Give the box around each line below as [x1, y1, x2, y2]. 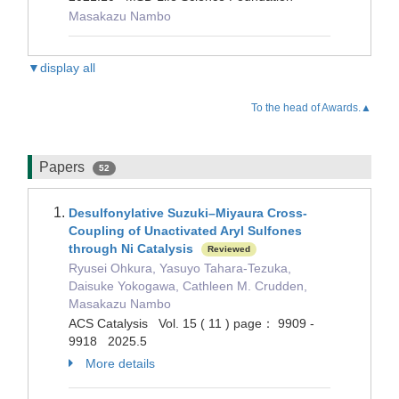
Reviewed [208, 244, 250, 255]
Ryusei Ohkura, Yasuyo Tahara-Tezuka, [69, 261, 291, 275]
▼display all [28, 61, 95, 75]
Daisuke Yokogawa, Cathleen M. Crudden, [69, 279, 307, 293]
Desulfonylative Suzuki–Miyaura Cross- [69, 206, 307, 220]
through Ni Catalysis [69, 241, 193, 256]
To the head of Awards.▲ [251, 102, 371, 114]
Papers [39, 159, 88, 175]
